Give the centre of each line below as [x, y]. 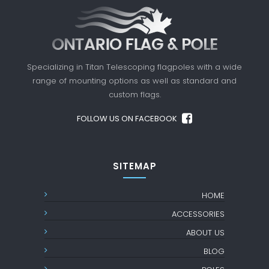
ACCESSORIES [198, 214]
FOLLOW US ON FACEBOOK [128, 119]
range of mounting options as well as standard [127, 81]
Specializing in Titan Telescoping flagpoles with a [125, 67]
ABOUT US [205, 233]
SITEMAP [134, 166]
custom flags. [134, 95]
